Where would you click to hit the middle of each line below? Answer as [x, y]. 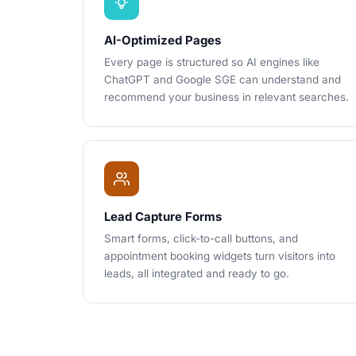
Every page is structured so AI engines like [212, 62]
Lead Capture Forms [163, 217]
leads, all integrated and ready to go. [197, 273]
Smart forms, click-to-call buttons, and [201, 238]
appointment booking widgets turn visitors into [220, 256]
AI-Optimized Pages [163, 40]
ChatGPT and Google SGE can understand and [222, 79]
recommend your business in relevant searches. [226, 97]
